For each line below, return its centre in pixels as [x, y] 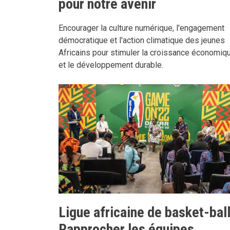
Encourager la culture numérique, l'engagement [141, 28]
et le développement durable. [111, 65]
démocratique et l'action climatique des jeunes [142, 40]
